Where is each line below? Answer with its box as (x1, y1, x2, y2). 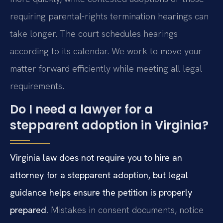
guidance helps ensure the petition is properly (10, 187, 192, 199)
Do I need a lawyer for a (10, 101, 153, 118)
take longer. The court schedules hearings (10, 27, 178, 39)
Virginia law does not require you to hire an (10, 152, 182, 164)
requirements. (10, 80, 64, 92)
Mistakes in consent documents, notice (48, 204, 204, 216)
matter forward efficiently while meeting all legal (10, 62, 202, 74)
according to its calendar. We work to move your (10, 45, 202, 57)
